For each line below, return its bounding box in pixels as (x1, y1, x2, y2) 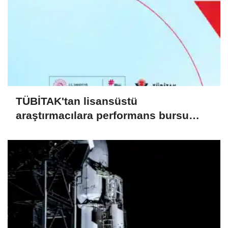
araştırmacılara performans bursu (16, 109, 189, 122)
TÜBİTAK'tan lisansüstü (16, 95, 137, 107)
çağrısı (16, 124, 51, 136)
